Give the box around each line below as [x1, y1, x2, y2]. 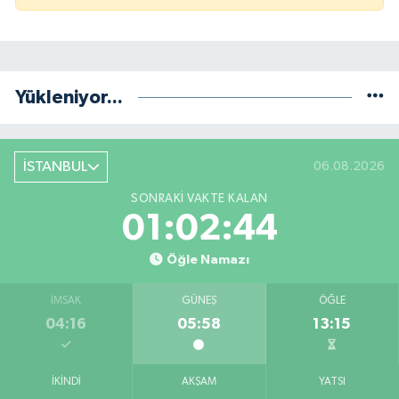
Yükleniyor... [15, 87, 123, 107]
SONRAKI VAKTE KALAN [131, 192, 268, 205]
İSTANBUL [22, 159, 87, 175]
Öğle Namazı [166, 253, 249, 266]
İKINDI [51, 377, 81, 387]
